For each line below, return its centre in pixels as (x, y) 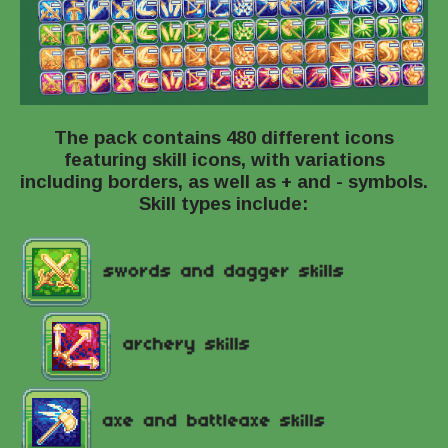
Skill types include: (224, 204)
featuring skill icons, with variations (224, 160)
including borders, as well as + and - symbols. (224, 182)
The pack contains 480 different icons (224, 138)
